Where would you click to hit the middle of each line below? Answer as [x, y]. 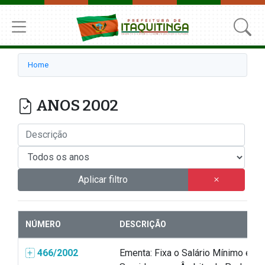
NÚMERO [43, 224]
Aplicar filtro [103, 179]
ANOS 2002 [76, 105]
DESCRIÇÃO [143, 224]
